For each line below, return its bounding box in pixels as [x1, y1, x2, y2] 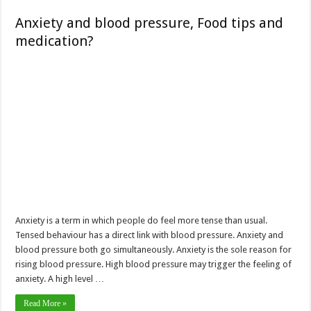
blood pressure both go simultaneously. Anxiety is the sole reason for [15, 244, 292, 255]
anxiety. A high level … [15, 273, 105, 284]
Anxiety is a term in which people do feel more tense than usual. [15, 215, 268, 226]
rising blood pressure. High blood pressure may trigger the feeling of [15, 258, 292, 269]
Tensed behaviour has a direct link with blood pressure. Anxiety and [15, 229, 284, 240]
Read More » [24, 298, 67, 308]
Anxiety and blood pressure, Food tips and [15, 15, 284, 31]
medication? [15, 33, 94, 49]
